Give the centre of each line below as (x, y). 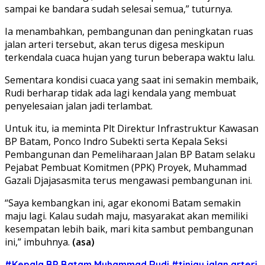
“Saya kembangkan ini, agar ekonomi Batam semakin (123, 203)
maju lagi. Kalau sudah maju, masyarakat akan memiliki (126, 216)
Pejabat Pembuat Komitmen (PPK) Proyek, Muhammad (126, 167)
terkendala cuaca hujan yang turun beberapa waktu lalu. (130, 57)
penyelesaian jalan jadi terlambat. (79, 106)
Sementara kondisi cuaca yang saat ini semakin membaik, (132, 80)
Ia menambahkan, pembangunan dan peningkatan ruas (129, 31)
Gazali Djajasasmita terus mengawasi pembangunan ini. (128, 180)
